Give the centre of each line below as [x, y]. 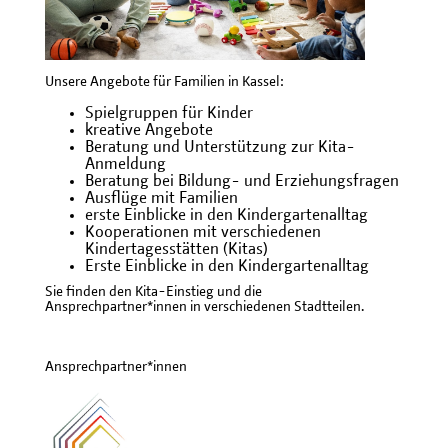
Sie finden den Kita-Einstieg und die [153, 292]
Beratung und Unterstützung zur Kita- [220, 147]
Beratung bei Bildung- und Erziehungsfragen [242, 181]
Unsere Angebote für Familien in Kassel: [164, 82]
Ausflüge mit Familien [161, 198]
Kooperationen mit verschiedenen [203, 232]
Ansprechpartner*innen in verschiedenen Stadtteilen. [204, 307]
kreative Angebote [149, 130]
